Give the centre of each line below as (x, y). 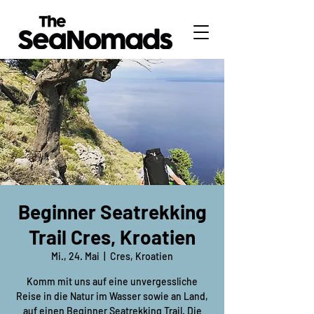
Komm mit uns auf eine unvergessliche (112, 281)
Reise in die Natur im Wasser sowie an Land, (112, 296)
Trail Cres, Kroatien (112, 237)
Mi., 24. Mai (75, 256)
